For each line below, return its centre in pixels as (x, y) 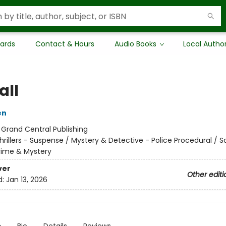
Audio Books (135, 44)
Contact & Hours (65, 44)
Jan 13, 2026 (26, 180)
